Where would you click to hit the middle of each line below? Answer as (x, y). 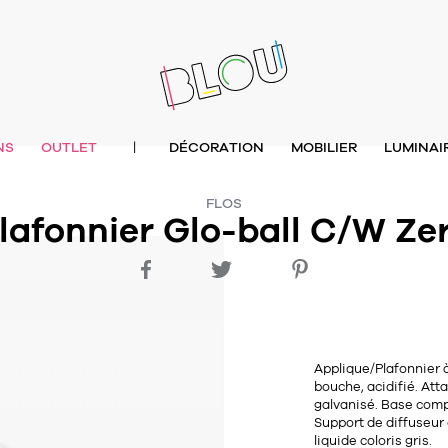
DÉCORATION (216, 147)
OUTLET (68, 147)
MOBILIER (323, 147)
